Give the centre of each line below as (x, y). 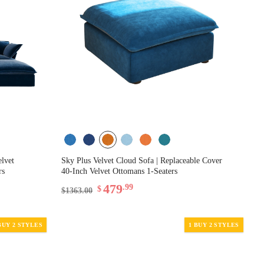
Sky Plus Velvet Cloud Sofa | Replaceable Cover (142, 160)
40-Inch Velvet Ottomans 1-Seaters (120, 171)
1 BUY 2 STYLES (214, 225)
